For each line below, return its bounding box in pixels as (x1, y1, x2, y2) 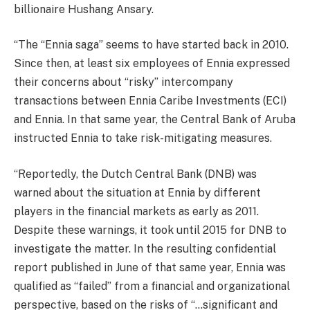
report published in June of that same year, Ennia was (14, 260, 286, 274)
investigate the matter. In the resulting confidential (14, 241, 276, 255)
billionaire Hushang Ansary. (14, 2, 154, 16)
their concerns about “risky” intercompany (14, 75, 233, 89)
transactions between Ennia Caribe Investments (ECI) (14, 94, 286, 108)
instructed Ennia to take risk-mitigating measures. (14, 131, 272, 145)
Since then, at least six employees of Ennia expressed (14, 57, 290, 71)
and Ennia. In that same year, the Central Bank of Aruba (14, 113, 295, 127)
